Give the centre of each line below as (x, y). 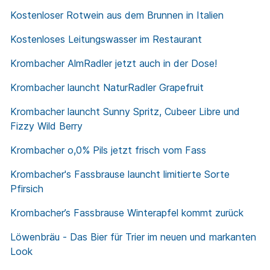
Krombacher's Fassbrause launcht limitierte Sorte (120, 174)
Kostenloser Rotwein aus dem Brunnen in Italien (117, 15)
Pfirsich (27, 189)
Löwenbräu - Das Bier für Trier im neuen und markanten (133, 237)
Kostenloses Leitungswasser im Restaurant (106, 39)
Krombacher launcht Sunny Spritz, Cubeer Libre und (125, 112)
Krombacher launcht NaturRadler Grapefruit (107, 88)
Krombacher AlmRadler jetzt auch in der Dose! (114, 64)
